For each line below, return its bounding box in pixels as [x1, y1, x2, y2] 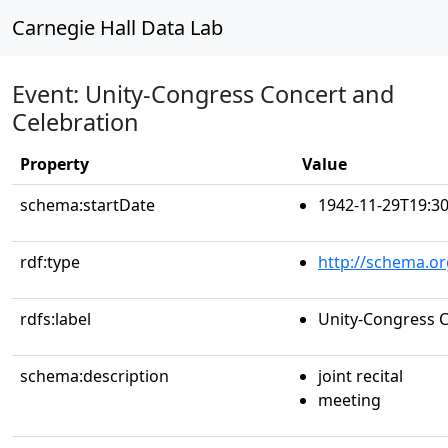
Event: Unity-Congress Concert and [12, 78, 394, 110]
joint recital [318, 365, 403, 387]
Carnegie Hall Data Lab [12, 14, 223, 41]
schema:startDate [20, 194, 155, 216]
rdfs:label [20, 308, 91, 330]
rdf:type [20, 251, 80, 273]
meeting [318, 389, 381, 411]
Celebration [12, 106, 139, 138]
